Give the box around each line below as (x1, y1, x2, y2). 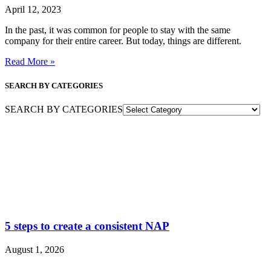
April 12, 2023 (5, 4, 61, 15)
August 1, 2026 (5, 244, 64, 255)
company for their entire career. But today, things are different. (5, 36, 241, 47)
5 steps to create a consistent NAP (5, 220, 169, 233)
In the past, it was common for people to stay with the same (5, 25, 230, 36)
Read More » (5, 56, 55, 67)
